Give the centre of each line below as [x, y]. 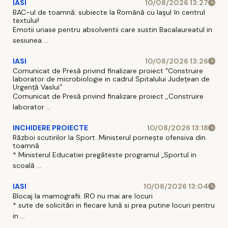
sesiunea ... [31, 40]
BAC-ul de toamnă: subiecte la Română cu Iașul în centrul [109, 12]
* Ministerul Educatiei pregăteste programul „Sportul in [105, 154]
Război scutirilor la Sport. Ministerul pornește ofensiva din [109, 137]
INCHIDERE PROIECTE [50, 127]
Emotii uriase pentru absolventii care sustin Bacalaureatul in [112, 29]
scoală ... [27, 165]
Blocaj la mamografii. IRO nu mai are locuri [83, 196]
